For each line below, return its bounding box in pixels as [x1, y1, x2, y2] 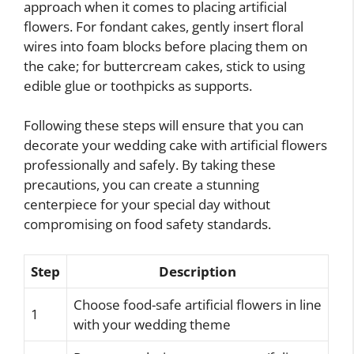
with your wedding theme [73, 314, 231, 333]
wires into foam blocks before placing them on [24, 36, 307, 55]
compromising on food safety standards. [24, 215, 271, 233]
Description [159, 262, 236, 281]
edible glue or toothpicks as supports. [24, 76, 252, 95]
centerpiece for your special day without [24, 195, 270, 213]
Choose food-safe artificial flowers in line [73, 295, 322, 314]
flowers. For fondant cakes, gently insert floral [24, 17, 303, 36]
